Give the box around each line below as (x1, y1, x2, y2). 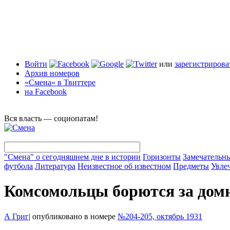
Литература (35, 162, 75, 170)
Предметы (173, 162, 209, 170)
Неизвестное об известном (78, 162, 171, 170)
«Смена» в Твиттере (25, 78, 95, 87)
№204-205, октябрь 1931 (118, 212, 202, 221)
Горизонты (143, 152, 181, 161)
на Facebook (25, 87, 67, 96)
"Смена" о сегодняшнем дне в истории (4, 152, 141, 161)
